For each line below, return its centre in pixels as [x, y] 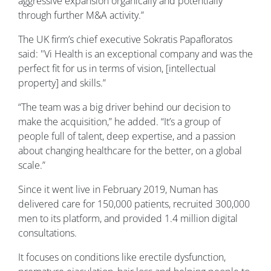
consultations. [47, 233]
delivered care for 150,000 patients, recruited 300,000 [134, 204]
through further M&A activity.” [81, 15]
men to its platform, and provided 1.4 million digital [128, 219]
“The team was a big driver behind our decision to [124, 107]
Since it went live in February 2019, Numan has [118, 190]
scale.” [32, 165]
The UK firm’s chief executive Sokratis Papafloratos [125, 40]
